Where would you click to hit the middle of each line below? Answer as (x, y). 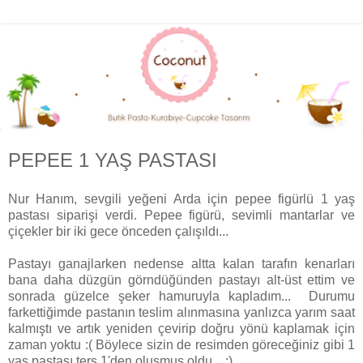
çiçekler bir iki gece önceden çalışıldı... (118, 232)
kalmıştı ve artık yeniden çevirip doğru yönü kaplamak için (181, 329)
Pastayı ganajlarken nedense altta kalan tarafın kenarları (181, 264)
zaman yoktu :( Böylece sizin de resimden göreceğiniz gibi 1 (181, 345)
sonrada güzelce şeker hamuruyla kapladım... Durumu (181, 297)
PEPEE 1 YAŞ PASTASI (113, 160)
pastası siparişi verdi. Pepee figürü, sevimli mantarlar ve (181, 216)
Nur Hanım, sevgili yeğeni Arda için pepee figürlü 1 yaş (181, 199)
